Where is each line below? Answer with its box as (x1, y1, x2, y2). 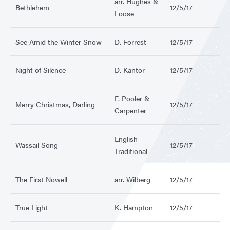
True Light (15, 202, 48, 213)
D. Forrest (114, 36, 146, 47)
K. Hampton (114, 202, 153, 213)
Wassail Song (15, 140, 58, 150)
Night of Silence (15, 65, 66, 75)
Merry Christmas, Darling (15, 99, 95, 110)
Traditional (114, 146, 147, 157)
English (114, 133, 138, 144)
